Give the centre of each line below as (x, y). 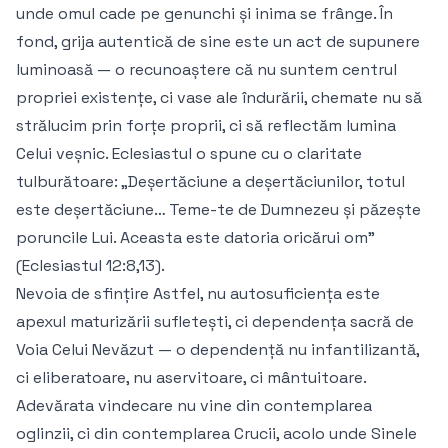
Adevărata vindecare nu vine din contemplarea (194, 406)
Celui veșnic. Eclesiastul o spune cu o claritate (189, 154)
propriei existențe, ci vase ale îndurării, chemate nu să (219, 98)
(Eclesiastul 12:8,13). (90, 266)
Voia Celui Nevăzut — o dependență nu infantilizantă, (217, 350)
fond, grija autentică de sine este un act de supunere (218, 42)
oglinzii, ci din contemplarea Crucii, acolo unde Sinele (216, 434)
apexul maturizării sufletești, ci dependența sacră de (215, 322)
